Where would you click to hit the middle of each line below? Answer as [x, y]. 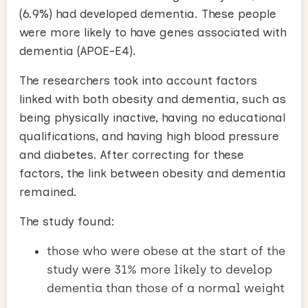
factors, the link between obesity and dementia [153, 173]
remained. [48, 192]
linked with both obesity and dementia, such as [153, 99]
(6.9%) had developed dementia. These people [148, 14]
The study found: [67, 221]
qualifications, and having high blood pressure [149, 136]
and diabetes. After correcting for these [132, 155]
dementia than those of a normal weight [166, 288]
